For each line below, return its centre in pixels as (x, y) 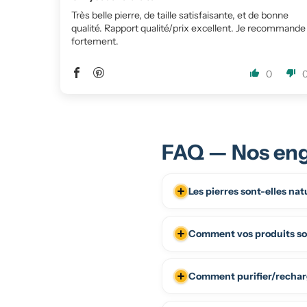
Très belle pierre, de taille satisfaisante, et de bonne (180, 15)
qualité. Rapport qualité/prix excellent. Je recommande (188, 28)
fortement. (95, 41)
